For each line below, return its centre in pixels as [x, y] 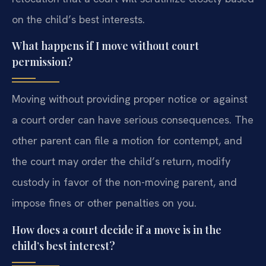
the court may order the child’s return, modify [121, 161]
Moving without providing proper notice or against [130, 99]
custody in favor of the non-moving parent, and [124, 182]
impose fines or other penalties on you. [104, 203]
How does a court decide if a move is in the [117, 229]
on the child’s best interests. [78, 20]
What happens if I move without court [105, 46]
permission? [42, 62]
